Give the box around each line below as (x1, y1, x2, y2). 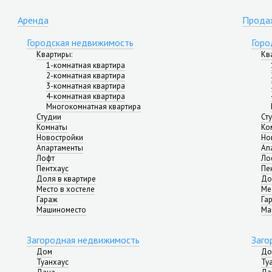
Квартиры (36, 49, 71, 59)
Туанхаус (36, 257, 69, 267)
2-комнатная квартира (46, 70, 125, 81)
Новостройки (36, 132, 83, 143)
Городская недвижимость (27, 36, 134, 49)
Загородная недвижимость (27, 234, 140, 246)
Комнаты (36, 122, 67, 132)
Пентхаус (36, 163, 69, 174)
